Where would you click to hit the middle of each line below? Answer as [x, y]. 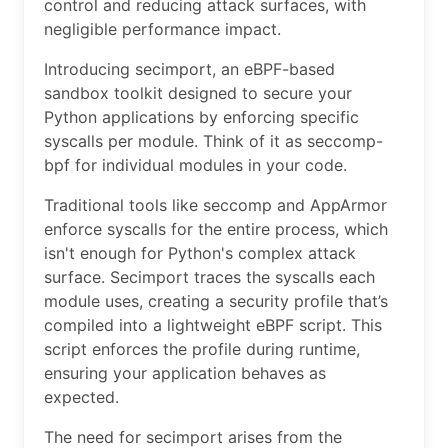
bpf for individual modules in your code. [195, 164]
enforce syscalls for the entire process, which [216, 228]
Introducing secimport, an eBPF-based [189, 68]
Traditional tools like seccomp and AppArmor [215, 204]
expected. [81, 396]
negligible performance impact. [162, 28]
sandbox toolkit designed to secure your [198, 92]
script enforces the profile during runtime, [202, 348]
